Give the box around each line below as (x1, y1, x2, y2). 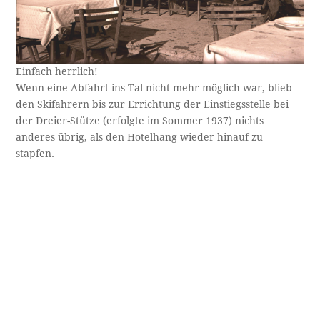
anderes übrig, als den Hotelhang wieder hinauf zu (16, 131, 264, 143)
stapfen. (16, 147, 55, 159)
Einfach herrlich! (16, 65, 99, 77)
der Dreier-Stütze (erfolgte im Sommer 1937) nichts (16, 114, 264, 126)
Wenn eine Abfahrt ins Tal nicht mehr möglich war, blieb (16, 81, 293, 94)
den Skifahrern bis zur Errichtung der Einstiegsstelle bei (16, 98, 289, 110)
